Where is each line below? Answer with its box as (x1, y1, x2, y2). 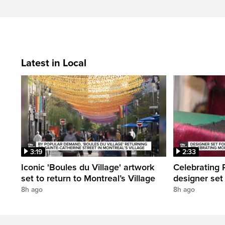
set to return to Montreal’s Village (21, 173, 155, 184)
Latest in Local (21, 57, 86, 69)
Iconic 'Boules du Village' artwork (21, 162, 154, 173)
